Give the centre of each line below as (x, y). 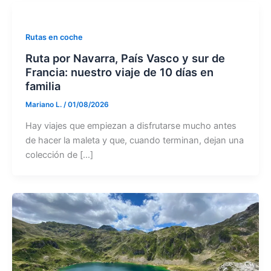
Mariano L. (44, 104)
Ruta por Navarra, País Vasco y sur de (125, 58)
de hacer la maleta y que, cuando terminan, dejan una (134, 140)
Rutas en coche (54, 37)
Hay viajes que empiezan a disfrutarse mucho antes (131, 126)
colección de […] (59, 155)
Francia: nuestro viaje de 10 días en (119, 72)
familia (43, 86)
